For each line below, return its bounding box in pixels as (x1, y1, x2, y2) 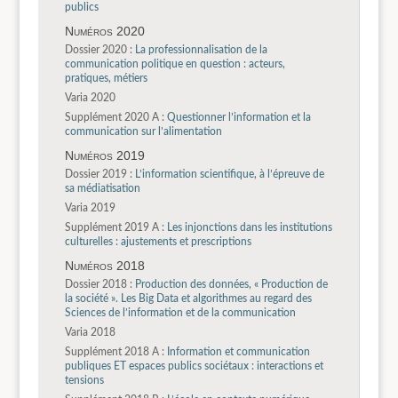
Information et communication (163, 346, 310, 357)
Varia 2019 (64, 202, 115, 213)
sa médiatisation (64, 182, 140, 194)
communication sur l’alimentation (64, 126, 222, 138)
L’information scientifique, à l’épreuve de (131, 168, 324, 179)
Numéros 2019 (64, 148, 145, 163)
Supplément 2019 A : (64, 221, 164, 233)
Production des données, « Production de (131, 278, 328, 290)
